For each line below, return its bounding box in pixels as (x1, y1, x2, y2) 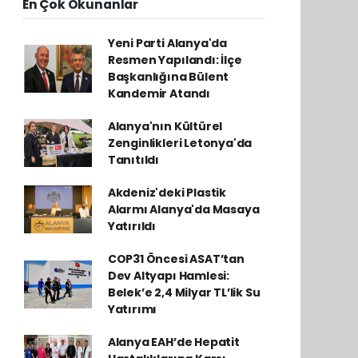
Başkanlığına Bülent (107, 68, 229, 85)
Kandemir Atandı (107, 85, 210, 101)
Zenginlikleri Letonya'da (107, 134, 253, 151)
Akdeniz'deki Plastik (107, 184, 226, 201)
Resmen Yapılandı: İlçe (107, 51, 242, 68)
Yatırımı (107, 300, 157, 317)
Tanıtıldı (107, 151, 160, 168)
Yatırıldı (107, 217, 157, 234)
